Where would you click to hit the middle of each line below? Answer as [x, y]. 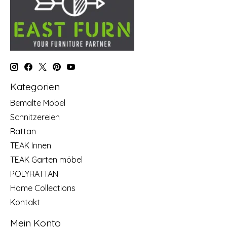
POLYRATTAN [34, 174]
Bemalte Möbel [38, 103]
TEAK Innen [31, 145]
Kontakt [25, 202]
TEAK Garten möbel [46, 159]
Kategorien [35, 87]
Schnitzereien [35, 117]
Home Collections [43, 188]
